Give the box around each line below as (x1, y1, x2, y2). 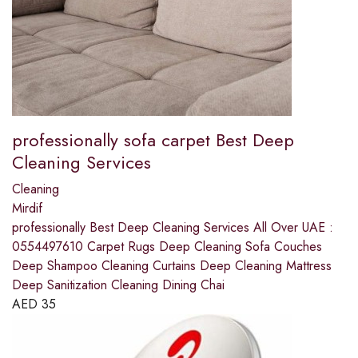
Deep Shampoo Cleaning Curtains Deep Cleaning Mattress (12, 257, 332, 276)
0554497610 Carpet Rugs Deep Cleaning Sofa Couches (12, 237, 322, 257)
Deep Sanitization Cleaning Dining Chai (12, 276, 225, 295)
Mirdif (12, 199, 42, 218)
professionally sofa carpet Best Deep (12, 127, 294, 153)
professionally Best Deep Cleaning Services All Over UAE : (12, 218, 333, 237)
